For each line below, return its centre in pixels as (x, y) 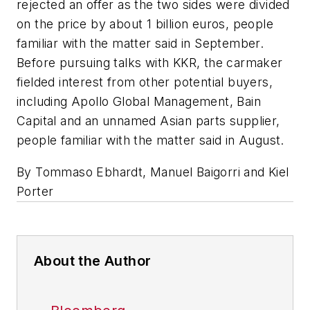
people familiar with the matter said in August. (151, 140)
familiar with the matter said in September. (140, 44)
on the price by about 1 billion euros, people (145, 24)
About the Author (93, 261)
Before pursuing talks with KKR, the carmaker (150, 63)
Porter (35, 191)
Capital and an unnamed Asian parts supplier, (148, 121)
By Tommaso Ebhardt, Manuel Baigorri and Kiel (153, 172)
